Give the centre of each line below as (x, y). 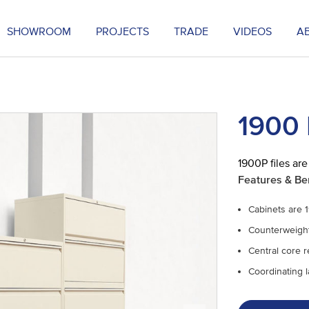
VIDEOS (253, 32)
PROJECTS (123, 32)
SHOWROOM (39, 32)
